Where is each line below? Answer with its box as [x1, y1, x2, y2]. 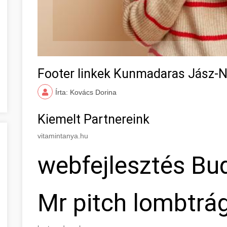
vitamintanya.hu [37, 131, 88, 140]
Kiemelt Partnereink [37, 111, 149, 127]
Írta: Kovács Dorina [55, 88, 117, 96]
